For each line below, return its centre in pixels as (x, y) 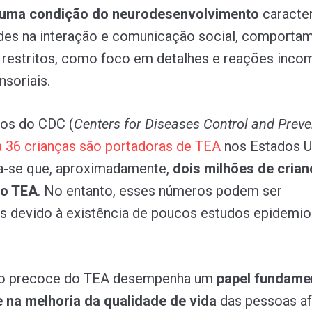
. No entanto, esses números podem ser (160, 190)
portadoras (141, 146)
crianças (52, 146)
